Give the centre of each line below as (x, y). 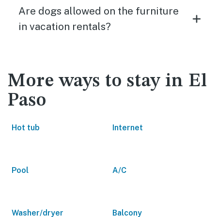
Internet (128, 128)
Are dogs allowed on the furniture (99, 11)
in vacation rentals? (65, 26)
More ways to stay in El (108, 81)
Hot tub (26, 128)
